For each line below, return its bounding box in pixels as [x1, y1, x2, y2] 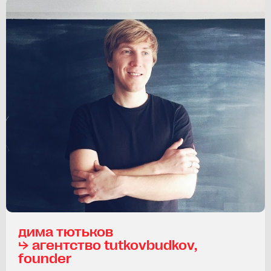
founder [18, 249, 71, 266]
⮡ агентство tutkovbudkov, [18, 236, 197, 253]
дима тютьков [18, 223, 113, 240]
